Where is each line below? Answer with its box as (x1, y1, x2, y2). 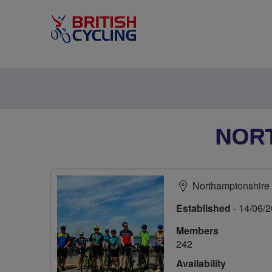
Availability (176, 256, 226, 270)
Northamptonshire (192, 178, 270, 192)
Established (176, 201, 231, 215)
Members (176, 223, 219, 237)
